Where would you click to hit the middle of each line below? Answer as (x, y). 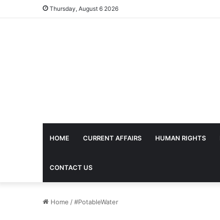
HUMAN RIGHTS (180, 138)
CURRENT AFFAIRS (112, 138)
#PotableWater (96, 202)
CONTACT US (71, 167)
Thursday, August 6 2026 (83, 9)
